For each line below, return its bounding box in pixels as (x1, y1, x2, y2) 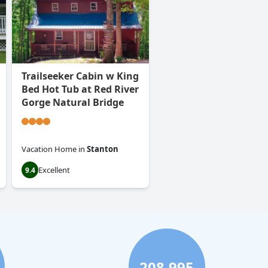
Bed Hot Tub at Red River (22, 83, 139, 96)
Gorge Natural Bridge (22, 96, 124, 109)
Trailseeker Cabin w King (22, 69, 139, 83)
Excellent (38, 165, 70, 176)
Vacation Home (22, 144, 77, 155)
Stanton (87, 144, 118, 155)
